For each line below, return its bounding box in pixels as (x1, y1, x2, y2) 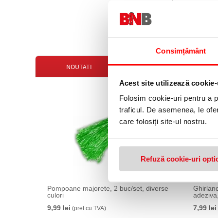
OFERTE (158, 62, 180, 71)
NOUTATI (66, 62, 92, 71)
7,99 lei (193, 204, 217, 212)
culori (47, 191, 64, 199)
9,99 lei (47, 204, 71, 212)
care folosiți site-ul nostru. (119, 117, 207, 126)
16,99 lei (154, 6, 182, 14)
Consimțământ (156, 46, 206, 55)
